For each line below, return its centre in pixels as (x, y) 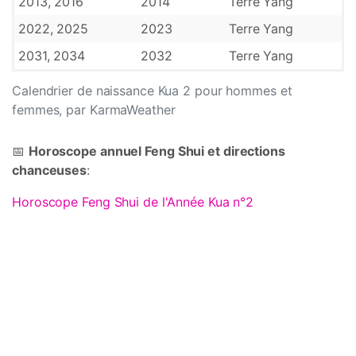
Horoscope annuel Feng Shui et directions (157, 151)
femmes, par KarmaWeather (94, 110)
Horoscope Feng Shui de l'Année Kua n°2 (133, 202)
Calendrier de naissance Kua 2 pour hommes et (152, 91)
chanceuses (50, 170)
